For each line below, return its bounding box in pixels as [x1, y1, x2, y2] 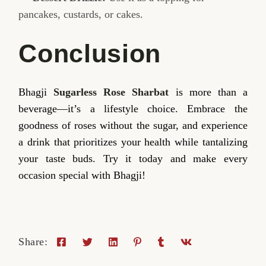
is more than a [169, 86, 248, 99]
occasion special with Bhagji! [18, 169, 146, 182]
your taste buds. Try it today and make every [18, 153, 248, 165]
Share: [18, 236, 48, 248]
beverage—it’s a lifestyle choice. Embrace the [18, 103, 248, 115]
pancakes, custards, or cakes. [18, 8, 144, 21]
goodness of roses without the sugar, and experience [18, 119, 248, 132]
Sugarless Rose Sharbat [53, 86, 169, 99]
